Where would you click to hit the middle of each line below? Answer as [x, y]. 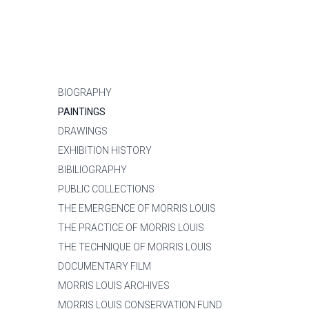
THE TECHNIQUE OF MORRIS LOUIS [135, 247]
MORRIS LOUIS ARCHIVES [114, 286]
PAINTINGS [82, 112]
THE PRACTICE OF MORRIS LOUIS [131, 228]
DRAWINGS [83, 131]
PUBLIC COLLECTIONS [106, 189]
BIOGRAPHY [85, 92]
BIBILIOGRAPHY [92, 170]
